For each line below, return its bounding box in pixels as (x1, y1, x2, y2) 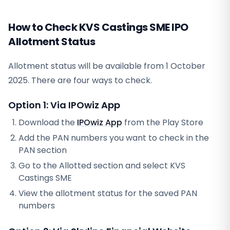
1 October (166, 60, 205, 72)
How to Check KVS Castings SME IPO (8, 20, 188, 34)
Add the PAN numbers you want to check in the (18, 132, 209, 144)
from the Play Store (122, 117, 203, 128)
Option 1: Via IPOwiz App (8, 99, 120, 111)
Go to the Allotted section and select (18, 160, 170, 171)
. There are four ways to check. (28, 74, 152, 86)
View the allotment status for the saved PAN (18, 187, 197, 199)
